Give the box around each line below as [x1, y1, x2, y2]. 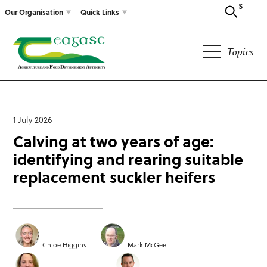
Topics [226, 45, 254, 58]
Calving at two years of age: [13, 130, 214, 153]
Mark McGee [128, 240, 166, 250]
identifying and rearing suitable [13, 148, 244, 170]
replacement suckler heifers [13, 166, 216, 188]
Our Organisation [5, 6, 63, 17]
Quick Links [80, 6, 119, 17]
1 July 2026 [13, 113, 52, 126]
